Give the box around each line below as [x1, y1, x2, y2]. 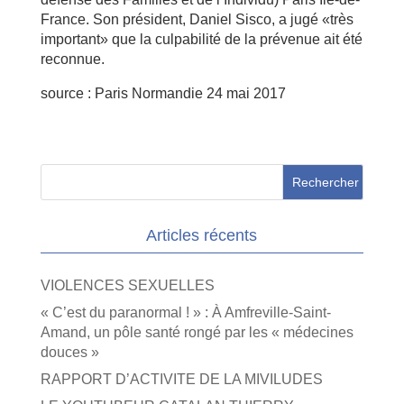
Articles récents [146, 225, 258, 244]
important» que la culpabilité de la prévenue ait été [40, 31, 363, 47]
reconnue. [40, 50, 105, 67]
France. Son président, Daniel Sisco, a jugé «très [40, 11, 353, 27]
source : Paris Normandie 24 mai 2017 [40, 85, 286, 101]
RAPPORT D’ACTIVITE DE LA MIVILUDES [40, 371, 323, 387]
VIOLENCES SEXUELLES [40, 277, 215, 293]
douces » [40, 344, 99, 360]
